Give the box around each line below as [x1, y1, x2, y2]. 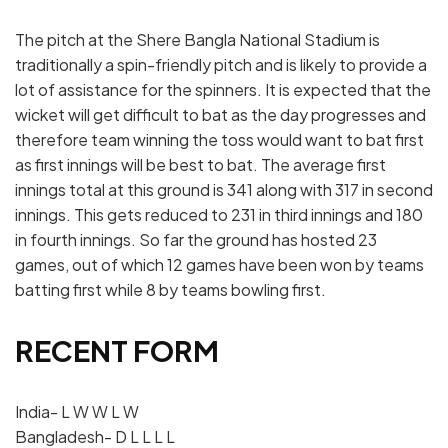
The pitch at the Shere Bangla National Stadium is [15, 28, 380, 50]
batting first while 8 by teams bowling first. [15, 278, 326, 300]
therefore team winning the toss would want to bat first [15, 128, 424, 150]
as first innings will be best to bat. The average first [15, 153, 386, 175]
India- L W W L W [15, 401, 139, 423]
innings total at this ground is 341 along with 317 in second [15, 178, 433, 200]
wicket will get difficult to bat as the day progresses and [15, 103, 426, 125]
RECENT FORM [15, 332, 219, 369]
